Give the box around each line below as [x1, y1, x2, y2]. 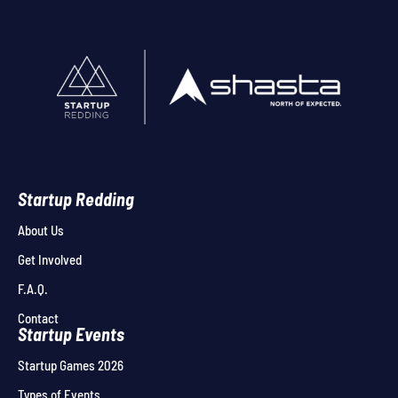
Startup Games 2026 [18, 357, 123, 373]
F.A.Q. [18, 281, 48, 297]
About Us [18, 222, 64, 238]
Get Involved [18, 251, 82, 267]
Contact [18, 310, 59, 326]
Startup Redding [18, 188, 134, 210]
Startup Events [18, 323, 124, 345]
